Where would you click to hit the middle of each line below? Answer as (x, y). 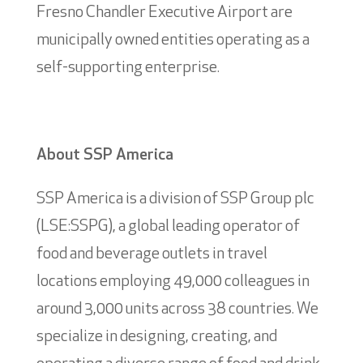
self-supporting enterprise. (128, 68)
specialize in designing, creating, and (156, 337)
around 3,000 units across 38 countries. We (177, 309)
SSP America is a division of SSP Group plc (175, 199)
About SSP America (105, 155)
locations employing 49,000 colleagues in (173, 282)
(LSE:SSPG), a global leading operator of (168, 226)
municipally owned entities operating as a (173, 40)
